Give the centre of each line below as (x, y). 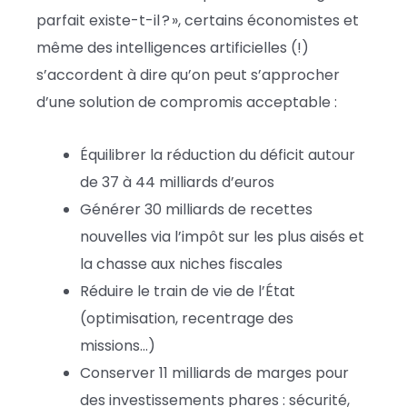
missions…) (118, 345)
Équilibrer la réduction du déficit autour (218, 154)
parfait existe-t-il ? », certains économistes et (198, 20)
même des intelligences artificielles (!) (173, 47)
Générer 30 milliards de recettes (196, 209)
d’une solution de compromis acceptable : (187, 102)
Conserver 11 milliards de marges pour (214, 372)
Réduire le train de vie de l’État (188, 291)
